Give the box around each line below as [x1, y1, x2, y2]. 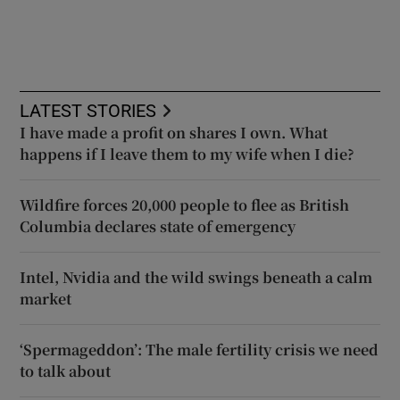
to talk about [20, 360, 112, 381]
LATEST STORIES [20, 101, 157, 120]
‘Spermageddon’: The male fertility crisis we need [20, 338, 379, 360]
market [20, 287, 72, 309]
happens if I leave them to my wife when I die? [20, 143, 355, 164]
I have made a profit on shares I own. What [20, 121, 329, 143]
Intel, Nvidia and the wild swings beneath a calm [20, 266, 373, 287]
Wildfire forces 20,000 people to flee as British [20, 194, 350, 215]
